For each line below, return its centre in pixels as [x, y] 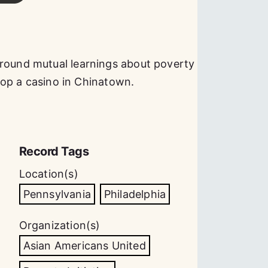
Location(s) [48, 174]
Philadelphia [135, 194]
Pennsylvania [57, 194]
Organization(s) [60, 225]
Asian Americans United [84, 246]
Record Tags [54, 151]
